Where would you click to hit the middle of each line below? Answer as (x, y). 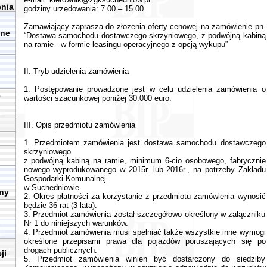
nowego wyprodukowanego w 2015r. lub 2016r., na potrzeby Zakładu (145, 170)
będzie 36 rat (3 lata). (60, 205)
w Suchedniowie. (52, 187)
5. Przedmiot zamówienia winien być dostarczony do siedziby (145, 259)
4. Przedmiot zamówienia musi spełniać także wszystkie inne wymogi (145, 232)
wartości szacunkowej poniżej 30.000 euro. (97, 98)
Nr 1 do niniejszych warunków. (76, 223)
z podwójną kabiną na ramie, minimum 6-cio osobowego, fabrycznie (145, 161)
